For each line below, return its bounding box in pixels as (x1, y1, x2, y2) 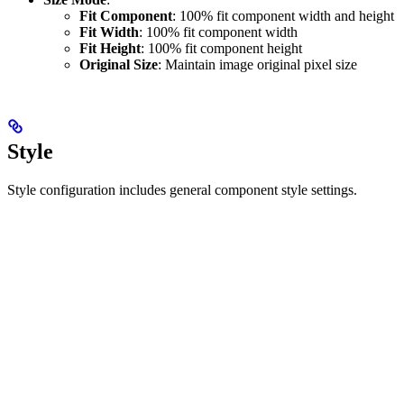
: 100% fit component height (141, 40, 302, 56)
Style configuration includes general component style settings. (7, 181, 357, 197)
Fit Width (79, 23, 139, 40)
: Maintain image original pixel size (158, 56, 357, 72)
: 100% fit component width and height (172, 7, 394, 23)
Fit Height (79, 40, 141, 56)
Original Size (79, 56, 158, 72)
